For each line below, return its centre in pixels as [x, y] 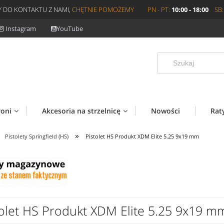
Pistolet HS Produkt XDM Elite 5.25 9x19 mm [142, 136]
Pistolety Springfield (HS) [37, 136]
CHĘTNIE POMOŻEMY [103, 9]
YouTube [70, 28]
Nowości [165, 110]
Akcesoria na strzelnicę [81, 110]
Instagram [21, 28]
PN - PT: [159, 9]
